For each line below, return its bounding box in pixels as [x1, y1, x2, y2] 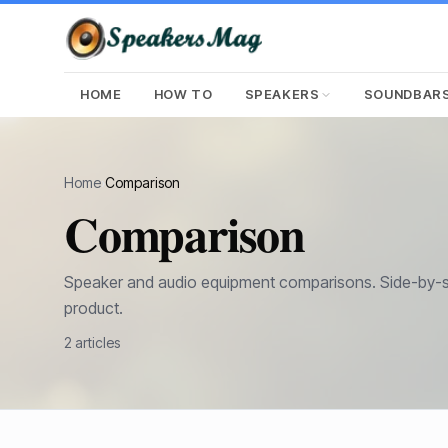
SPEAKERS [244, 86, 320, 102]
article [72, 334, 114, 351]
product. [64, 298, 123, 318]
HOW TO [153, 86, 213, 102]
